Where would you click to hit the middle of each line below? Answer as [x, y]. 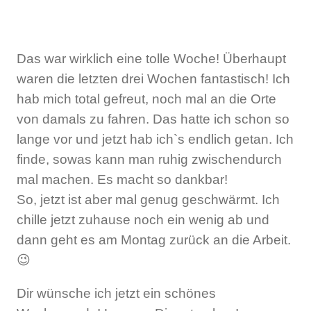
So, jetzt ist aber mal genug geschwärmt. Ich [148, 199]
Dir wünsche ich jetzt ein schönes [116, 294]
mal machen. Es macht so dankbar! [122, 179]
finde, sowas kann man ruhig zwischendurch [149, 159]
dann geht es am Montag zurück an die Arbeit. [154, 239]
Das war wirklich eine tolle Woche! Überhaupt [151, 58]
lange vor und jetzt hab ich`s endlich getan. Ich [155, 139]
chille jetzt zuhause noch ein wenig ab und [143, 219]
